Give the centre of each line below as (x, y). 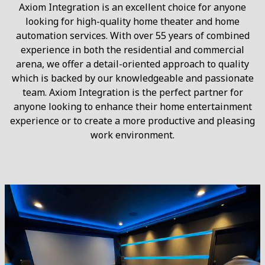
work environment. (132, 135)
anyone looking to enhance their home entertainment (132, 106)
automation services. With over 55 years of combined (132, 35)
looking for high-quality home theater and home (132, 21)
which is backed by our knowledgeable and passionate (132, 78)
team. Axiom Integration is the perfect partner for (132, 92)
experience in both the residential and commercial (132, 49)
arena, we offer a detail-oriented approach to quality (132, 64)
